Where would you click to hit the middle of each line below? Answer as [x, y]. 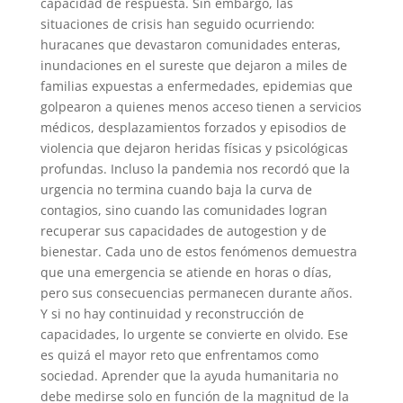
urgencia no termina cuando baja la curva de [176, 189]
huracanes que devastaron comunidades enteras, [190, 44]
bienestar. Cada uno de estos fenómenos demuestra [198, 251]
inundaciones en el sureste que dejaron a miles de [193, 65]
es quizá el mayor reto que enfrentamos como [179, 354]
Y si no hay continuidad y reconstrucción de [172, 313]
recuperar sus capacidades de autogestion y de [183, 230]
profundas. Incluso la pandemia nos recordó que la [195, 168]
